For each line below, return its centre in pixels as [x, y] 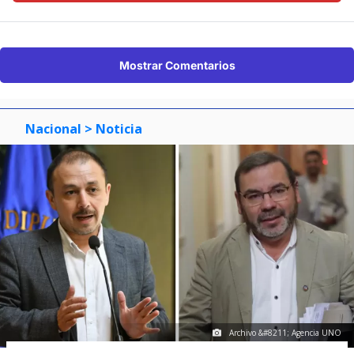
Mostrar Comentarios [177, 66]
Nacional [53, 129]
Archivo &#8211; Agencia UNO [285, 333]
